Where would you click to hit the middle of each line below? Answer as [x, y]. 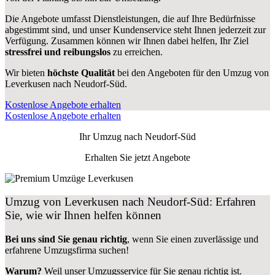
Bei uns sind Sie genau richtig [66, 239]
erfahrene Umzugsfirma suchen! [67, 250]
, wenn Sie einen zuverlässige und [193, 239]
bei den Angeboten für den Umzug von [192, 72]
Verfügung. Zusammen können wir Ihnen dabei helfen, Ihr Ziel [127, 41]
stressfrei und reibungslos [58, 52]
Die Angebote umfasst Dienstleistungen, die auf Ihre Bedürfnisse [130, 18]
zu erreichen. [137, 52]
